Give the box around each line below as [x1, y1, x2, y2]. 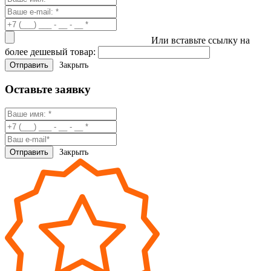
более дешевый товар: [5, 47, 96, 57]
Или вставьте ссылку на [151, 35, 250, 46]
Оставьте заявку [5, 83, 91, 96]
